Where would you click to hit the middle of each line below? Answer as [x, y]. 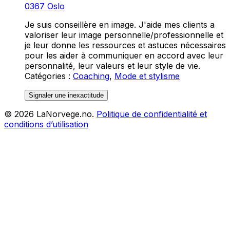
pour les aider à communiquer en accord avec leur [124, 56]
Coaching [91, 76]
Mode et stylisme [147, 76]
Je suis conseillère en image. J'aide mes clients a [120, 25]
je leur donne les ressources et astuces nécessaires [125, 45]
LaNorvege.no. [64, 114]
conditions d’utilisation [46, 124]
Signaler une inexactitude [66, 95]
